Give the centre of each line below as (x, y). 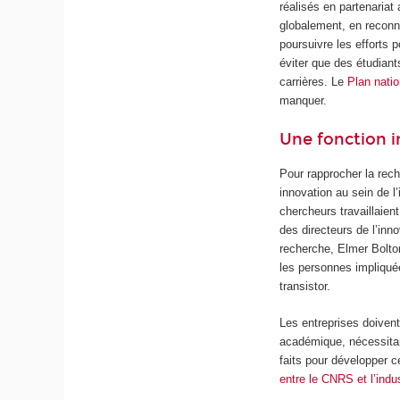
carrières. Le (314, 82)
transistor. (305, 287)
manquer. (304, 101)
